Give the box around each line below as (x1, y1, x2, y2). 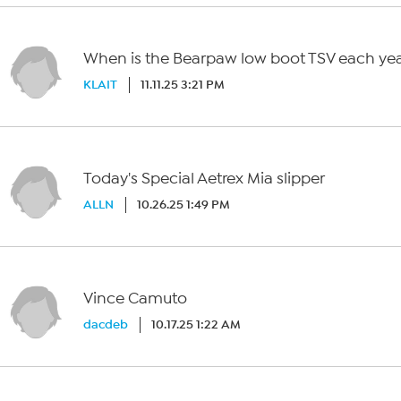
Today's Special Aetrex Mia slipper (83, 169, 326, 188)
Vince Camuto (83, 289, 188, 308)
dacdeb (83, 317, 129, 332)
